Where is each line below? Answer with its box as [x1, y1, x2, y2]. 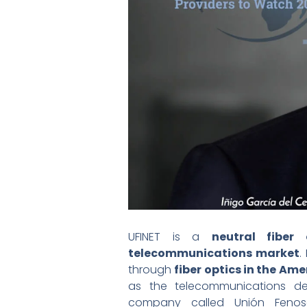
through [128, 261, 175, 278]
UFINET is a [128, 228, 212, 245]
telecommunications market [128, 245, 300, 261]
